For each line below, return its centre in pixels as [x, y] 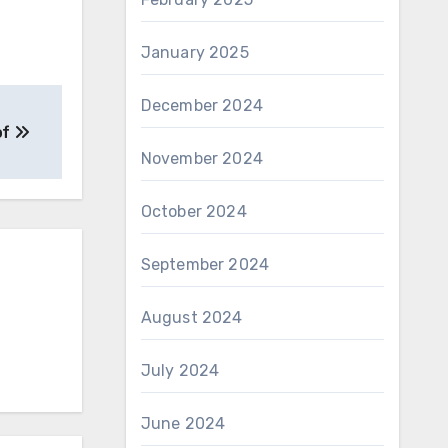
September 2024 [205, 264]
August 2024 [191, 317]
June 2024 [183, 423]
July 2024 [180, 370]
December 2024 [202, 105]
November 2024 [202, 158]
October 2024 [193, 211]
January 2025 [194, 52]
